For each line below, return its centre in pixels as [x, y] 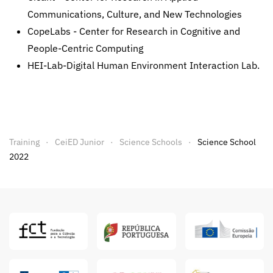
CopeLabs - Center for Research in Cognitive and [134, 31]
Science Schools [151, 142]
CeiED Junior [80, 142]
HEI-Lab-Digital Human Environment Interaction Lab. [144, 65]
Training [24, 142]
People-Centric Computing [85, 48]
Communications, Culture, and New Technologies [135, 14]
